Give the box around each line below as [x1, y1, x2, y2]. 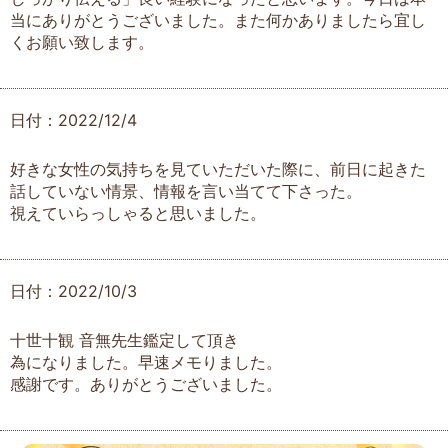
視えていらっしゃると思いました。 [10, 202, 266, 223]
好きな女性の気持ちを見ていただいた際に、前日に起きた [10, 158, 426, 179]
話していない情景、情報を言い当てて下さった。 [10, 180, 362, 201]
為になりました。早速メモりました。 [10, 351, 282, 372]
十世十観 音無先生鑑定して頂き [10, 329, 239, 350]
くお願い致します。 [10, 31, 154, 52]
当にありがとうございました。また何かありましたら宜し [10, 9, 426, 30]
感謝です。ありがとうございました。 [10, 373, 282, 394]
